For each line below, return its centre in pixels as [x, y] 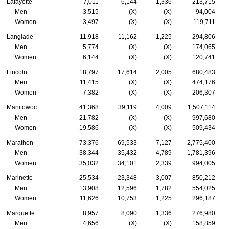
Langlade [20, 37]
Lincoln [17, 72]
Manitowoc [22, 107]
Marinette [20, 178]
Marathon [20, 142]
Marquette [21, 213]
